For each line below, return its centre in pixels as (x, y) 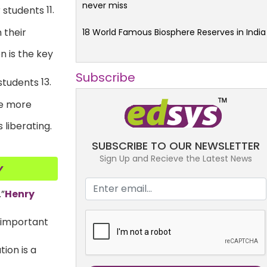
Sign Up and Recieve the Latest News (176, 158)
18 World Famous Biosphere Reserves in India (174, 32)
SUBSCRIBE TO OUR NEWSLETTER (176, 145)
